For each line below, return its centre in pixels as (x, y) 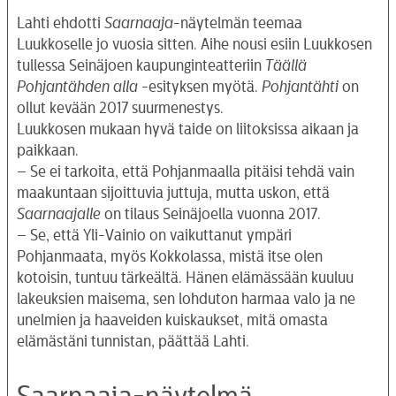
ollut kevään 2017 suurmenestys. (120, 107)
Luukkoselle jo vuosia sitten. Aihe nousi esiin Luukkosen (194, 44)
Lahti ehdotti (61, 23)
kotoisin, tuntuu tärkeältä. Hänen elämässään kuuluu (185, 277)
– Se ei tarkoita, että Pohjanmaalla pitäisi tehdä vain (186, 171)
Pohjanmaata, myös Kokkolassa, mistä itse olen (170, 256)
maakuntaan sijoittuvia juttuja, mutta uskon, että (173, 192)
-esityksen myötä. (200, 86)
